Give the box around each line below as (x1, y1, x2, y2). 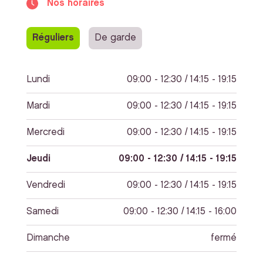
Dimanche (26, 234, 70, 243)
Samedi (26, 207, 59, 217)
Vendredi (26, 181, 65, 190)
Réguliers (32, 33, 74, 43)
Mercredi (26, 128, 65, 137)
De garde (95, 33, 136, 43)
